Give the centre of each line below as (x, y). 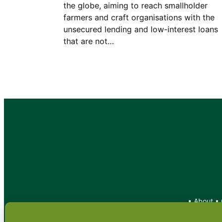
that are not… (89, 41)
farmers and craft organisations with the (139, 17)
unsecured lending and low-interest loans (141, 29)
